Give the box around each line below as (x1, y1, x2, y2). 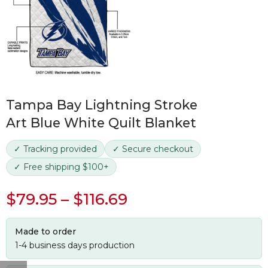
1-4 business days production (15, 240, 135, 251)
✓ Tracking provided (14, 144, 97, 154)
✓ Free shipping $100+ (14, 162, 109, 172)
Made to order (15, 226, 76, 237)
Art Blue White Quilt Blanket (6, 115, 196, 130)
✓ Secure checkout (112, 144, 193, 154)
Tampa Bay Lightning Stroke (6, 97, 197, 112)
